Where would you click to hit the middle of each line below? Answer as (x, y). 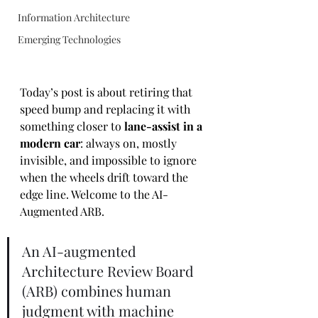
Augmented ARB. (62, 211)
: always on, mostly (130, 143)
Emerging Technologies (69, 39)
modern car (50, 143)
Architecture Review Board (110, 271)
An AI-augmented (81, 251)
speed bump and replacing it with (106, 109)
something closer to (72, 126)
